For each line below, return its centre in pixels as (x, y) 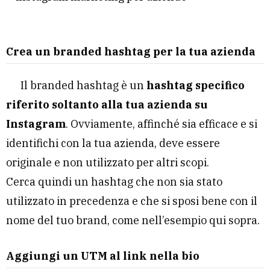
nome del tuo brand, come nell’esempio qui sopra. (133, 221)
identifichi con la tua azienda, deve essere (113, 143)
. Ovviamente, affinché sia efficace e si (162, 124)
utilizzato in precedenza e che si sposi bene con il (132, 201)
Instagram (36, 124)
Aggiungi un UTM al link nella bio (103, 256)
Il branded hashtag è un (83, 86)
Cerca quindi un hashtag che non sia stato (114, 182)
